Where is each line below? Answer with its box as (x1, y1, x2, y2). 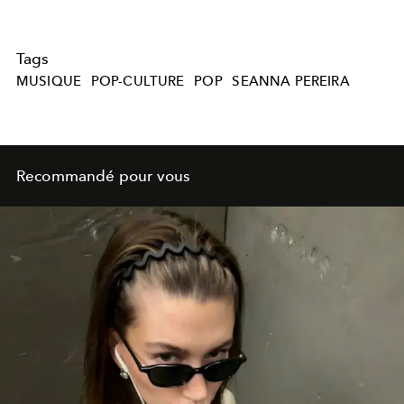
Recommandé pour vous (16, 167, 191, 186)
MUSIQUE (16, 73, 82, 90)
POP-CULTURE (90, 73, 185, 90)
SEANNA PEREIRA (232, 73, 350, 90)
